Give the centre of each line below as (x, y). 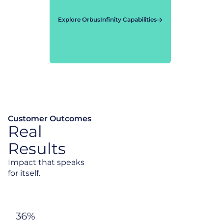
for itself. (24, 173)
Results (37, 149)
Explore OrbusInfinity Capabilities (107, 19)
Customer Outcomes (50, 119)
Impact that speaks (46, 162)
